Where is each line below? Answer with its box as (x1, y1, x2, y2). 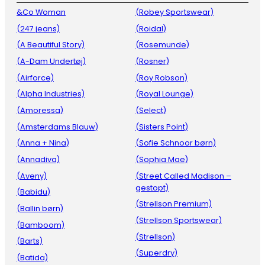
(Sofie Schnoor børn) (135, 138, 216, 148)
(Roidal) (135, 23, 166, 34)
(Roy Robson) (135, 72, 188, 83)
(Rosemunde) (135, 40, 189, 50)
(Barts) (17, 236, 43, 247)
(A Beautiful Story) (17, 40, 85, 50)
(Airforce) (17, 72, 54, 83)
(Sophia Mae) (135, 154, 188, 164)
